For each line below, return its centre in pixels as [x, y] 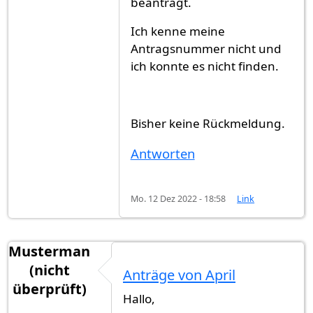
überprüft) [49, 289]
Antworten [162, 154]
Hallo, [139, 298]
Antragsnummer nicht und [206, 49]
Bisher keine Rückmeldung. [208, 124]
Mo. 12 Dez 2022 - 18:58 [178, 198]
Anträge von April [179, 275]
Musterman [49, 251]
